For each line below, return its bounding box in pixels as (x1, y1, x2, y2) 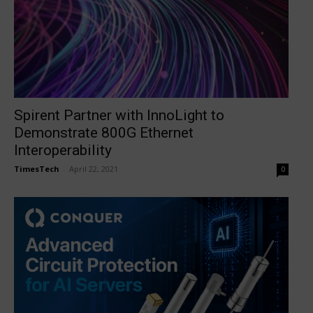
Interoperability (14, 141, 112, 159)
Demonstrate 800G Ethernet (14, 124, 194, 141)
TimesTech (14, 163, 59, 174)
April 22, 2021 (69, 163, 118, 174)
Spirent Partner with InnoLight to (14, 106, 224, 124)
